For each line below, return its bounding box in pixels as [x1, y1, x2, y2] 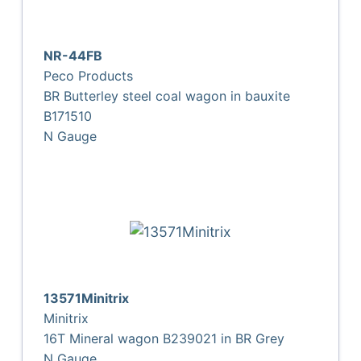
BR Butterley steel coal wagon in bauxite [44, 87, 291, 104]
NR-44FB [44, 47, 103, 64]
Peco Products [44, 67, 134, 84]
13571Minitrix [44, 289, 130, 306]
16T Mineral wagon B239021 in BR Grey [44, 330, 285, 346]
